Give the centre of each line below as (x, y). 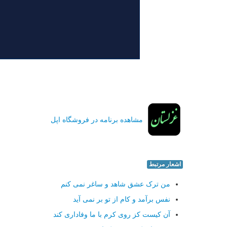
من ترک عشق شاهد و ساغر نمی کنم (116, 184)
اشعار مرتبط (165, 164)
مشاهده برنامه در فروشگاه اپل (97, 120)
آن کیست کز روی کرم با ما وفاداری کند (112, 214)
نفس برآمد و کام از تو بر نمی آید (122, 199)
